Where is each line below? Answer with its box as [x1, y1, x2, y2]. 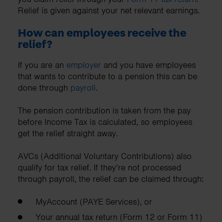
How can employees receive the [18, 27, 186, 39]
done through [18, 82, 70, 93]
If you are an [18, 59, 66, 70]
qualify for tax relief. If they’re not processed [18, 162, 181, 173]
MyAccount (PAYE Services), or [36, 196, 152, 207]
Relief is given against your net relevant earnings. [18, 4, 200, 16]
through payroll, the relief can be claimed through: [18, 173, 204, 184]
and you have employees [101, 59, 196, 70]
